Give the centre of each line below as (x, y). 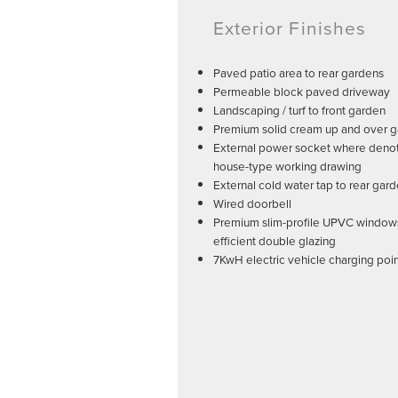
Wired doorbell (252, 203)
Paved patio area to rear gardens (298, 73)
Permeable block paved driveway (302, 92)
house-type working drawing (287, 166)
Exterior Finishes (290, 28)
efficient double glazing (275, 241)
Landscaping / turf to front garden (299, 110)
